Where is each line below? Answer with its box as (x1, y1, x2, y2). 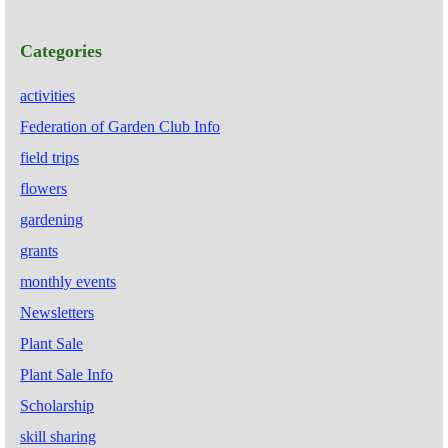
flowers (20, 179, 67, 197)
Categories (20, 40, 102, 61)
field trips (20, 148, 79, 166)
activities (20, 86, 75, 104)
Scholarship (20, 396, 94, 414)
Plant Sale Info (20, 365, 113, 383)
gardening (20, 210, 83, 228)
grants (20, 241, 58, 259)
